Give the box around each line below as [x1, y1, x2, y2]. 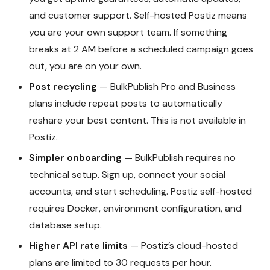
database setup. [29, 219, 102, 232]
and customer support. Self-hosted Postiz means [29, 9, 247, 22]
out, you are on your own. [29, 60, 142, 73]
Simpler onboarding [29, 151, 122, 165]
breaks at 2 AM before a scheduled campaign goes [29, 43, 253, 56]
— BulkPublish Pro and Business [97, 80, 236, 93]
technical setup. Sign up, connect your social [29, 168, 225, 181]
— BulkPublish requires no [122, 151, 236, 165]
